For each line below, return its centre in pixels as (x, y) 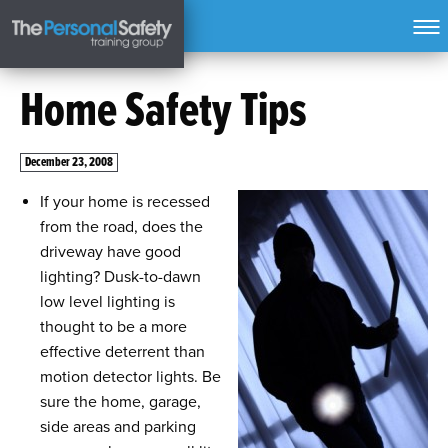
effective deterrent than (122, 352)
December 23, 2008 (69, 162)
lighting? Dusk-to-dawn (120, 277)
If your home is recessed (125, 202)
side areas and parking (118, 427)
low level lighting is (107, 302)
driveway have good (110, 252)
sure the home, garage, (120, 402)
